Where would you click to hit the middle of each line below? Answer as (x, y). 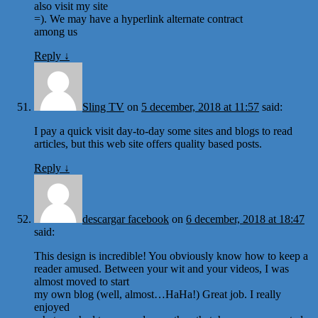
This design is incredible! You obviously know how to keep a (171, 256)
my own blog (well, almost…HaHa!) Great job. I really (158, 294)
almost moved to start (82, 281)
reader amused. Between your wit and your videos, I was (161, 268)
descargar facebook (126, 219)
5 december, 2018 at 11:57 (200, 106)
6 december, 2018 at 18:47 (245, 219)
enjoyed (52, 307)
